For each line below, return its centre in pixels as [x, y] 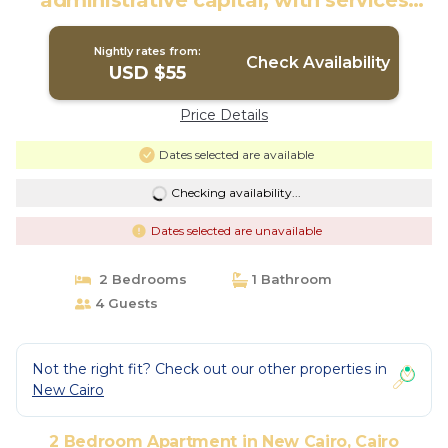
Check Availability [317, 62]
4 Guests [124, 303]
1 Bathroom [290, 279]
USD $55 [148, 73]
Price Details [224, 115]
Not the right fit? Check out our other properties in [209, 369]
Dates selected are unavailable [236, 230]
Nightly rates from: [148, 51]
